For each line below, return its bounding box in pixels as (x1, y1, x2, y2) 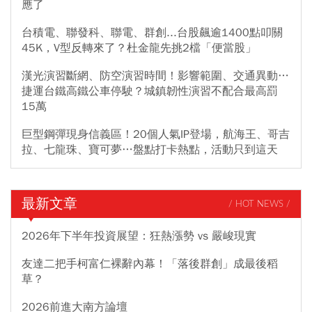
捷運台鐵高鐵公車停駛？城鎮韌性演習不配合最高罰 (22, 84, 278, 98)
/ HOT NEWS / (228, 199, 290, 209)
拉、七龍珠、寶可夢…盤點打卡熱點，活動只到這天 (22, 143, 278, 157)
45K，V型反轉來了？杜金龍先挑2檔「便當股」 (22, 41, 256, 55)
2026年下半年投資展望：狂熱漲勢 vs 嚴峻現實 (22, 229, 256, 243)
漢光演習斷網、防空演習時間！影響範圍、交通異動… (22, 69, 289, 83)
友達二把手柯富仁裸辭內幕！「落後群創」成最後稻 (22, 257, 278, 271)
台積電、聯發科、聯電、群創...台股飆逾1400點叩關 (22, 26, 283, 40)
